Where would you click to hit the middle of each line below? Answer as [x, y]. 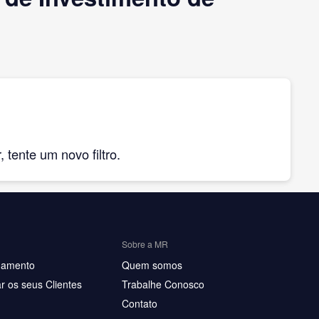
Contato [140, 303]
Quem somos [152, 265]
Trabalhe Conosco [163, 284]
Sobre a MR [145, 244]
